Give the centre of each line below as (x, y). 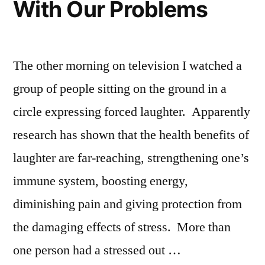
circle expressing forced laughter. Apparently (132, 112)
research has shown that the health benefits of (131, 135)
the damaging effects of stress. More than (122, 227)
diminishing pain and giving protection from (127, 204)
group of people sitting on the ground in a (120, 88)
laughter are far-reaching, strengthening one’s (131, 158)
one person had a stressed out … (97, 250)
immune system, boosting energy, (101, 181)
